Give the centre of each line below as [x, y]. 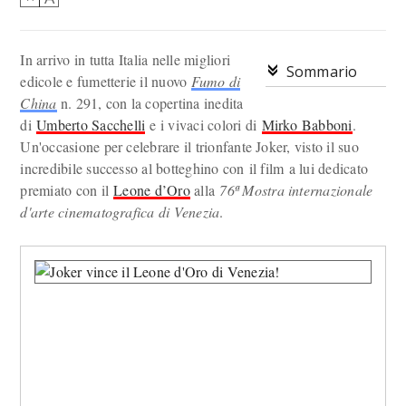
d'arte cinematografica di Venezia [120, 212]
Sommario [322, 72]
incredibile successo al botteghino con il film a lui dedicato [194, 168]
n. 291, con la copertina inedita [150, 103]
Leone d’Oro [152, 190]
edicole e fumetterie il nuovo [106, 81]
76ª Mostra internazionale [296, 190]
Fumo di [216, 81]
